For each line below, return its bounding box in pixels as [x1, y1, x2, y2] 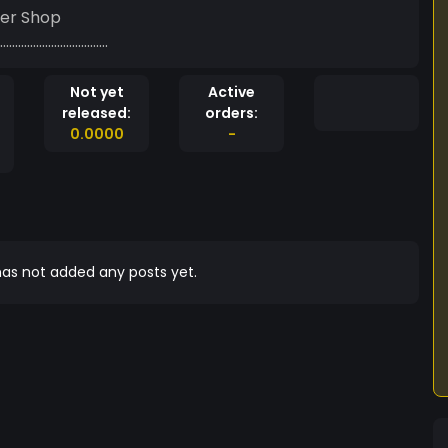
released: [62, 103, 131, 123]
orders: [205, 103, 258, 123]
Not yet [69, 82, 124, 102]
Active [208, 82, 255, 102]
